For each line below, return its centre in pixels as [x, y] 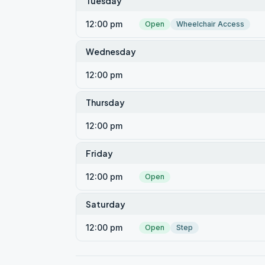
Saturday [106, 204]
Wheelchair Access [210, 24]
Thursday [105, 102]
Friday [99, 153]
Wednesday [111, 51]
